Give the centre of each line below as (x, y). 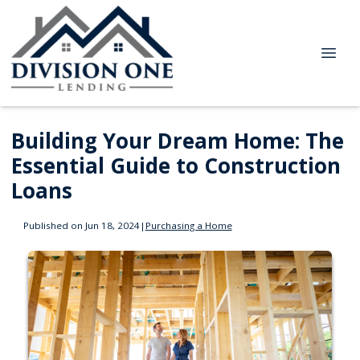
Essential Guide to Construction (176, 166)
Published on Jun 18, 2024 (81, 225)
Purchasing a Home (188, 225)
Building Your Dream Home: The (178, 141)
